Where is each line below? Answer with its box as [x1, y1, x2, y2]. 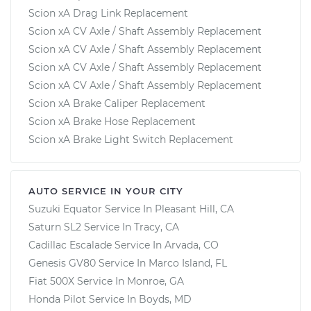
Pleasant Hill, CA [155, 202, 234, 215]
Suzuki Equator [28, 202, 102, 215]
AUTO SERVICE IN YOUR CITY [28, 185, 183, 196]
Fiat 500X [28, 274, 74, 287]
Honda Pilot [28, 292, 86, 305]
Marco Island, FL [149, 256, 227, 269]
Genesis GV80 [28, 256, 96, 269]
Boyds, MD [139, 292, 192, 305]
